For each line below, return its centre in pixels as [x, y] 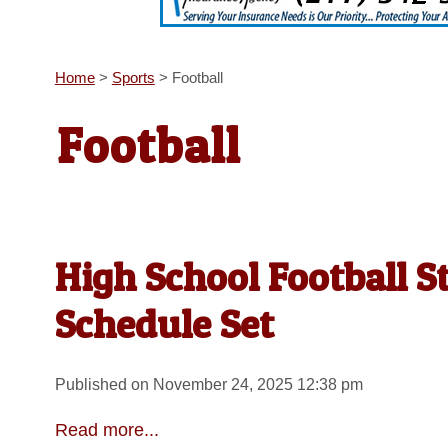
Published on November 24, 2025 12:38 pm [208, 384]
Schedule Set [164, 323]
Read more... [106, 429]
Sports [133, 78]
